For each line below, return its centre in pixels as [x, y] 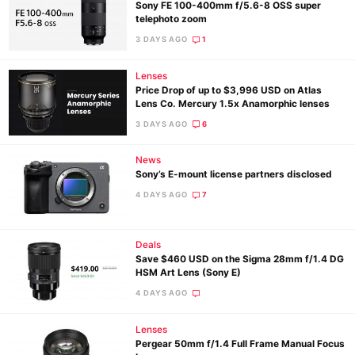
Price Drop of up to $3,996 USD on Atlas [229, 90]
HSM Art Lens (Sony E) [189, 272]
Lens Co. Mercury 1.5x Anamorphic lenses [233, 103]
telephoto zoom [172, 19]
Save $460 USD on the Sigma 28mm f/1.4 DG [240, 259]
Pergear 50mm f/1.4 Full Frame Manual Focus [240, 344]
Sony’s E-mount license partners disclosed [234, 175]
